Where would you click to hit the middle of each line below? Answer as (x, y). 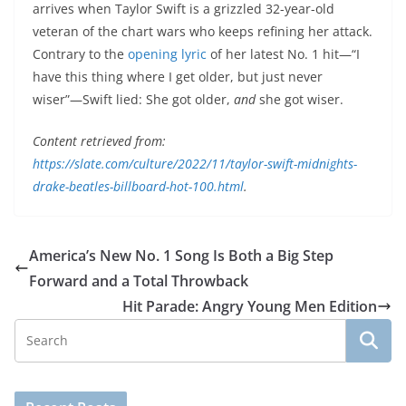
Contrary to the (80, 54)
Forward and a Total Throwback (139, 281)
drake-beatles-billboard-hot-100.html (138, 187)
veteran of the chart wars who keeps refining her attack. (203, 32)
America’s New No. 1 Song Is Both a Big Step (181, 256)
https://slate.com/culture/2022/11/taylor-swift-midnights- (195, 164)
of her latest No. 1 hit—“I (283, 54)
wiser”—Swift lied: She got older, (133, 100)
